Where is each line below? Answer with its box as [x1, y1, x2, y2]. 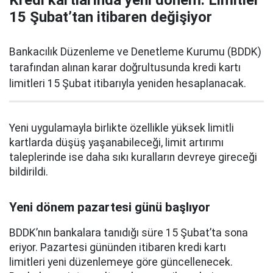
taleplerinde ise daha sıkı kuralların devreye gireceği [9, 151, 257, 163]
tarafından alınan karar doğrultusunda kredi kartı [9, 61, 241, 74]
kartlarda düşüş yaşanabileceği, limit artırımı [9, 136, 224, 149]
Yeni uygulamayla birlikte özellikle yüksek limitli [9, 121, 234, 134]
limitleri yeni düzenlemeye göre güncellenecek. [9, 255, 233, 268]
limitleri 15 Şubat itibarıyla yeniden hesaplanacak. [9, 77, 246, 90]
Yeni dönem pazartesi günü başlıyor [9, 199, 210, 214]
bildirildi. [9, 165, 48, 178]
